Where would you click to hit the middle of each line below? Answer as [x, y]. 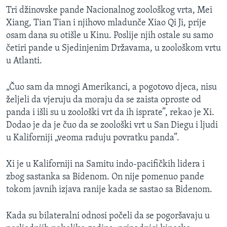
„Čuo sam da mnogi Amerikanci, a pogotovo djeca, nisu [111, 88]
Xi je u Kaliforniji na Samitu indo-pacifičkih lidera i [105, 165]
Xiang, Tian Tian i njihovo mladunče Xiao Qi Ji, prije [106, 23]
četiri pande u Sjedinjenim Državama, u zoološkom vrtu [113, 49]
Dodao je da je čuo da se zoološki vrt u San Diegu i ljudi [112, 126]
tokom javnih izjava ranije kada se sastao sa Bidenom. [109, 190]
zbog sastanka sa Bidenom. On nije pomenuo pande [105, 177]
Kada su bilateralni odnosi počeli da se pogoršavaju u [108, 216]
